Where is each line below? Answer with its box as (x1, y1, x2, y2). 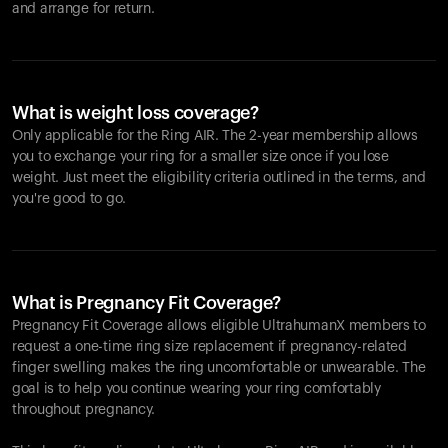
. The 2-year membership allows (215, 129, 418, 143)
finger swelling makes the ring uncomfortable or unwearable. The (12, 361, 426, 375)
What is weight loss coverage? (12, 104, 259, 122)
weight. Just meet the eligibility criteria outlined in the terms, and (12, 171, 426, 185)
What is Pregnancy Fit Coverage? (12, 294, 282, 312)
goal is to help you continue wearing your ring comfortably (12, 382, 381, 396)
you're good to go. (12, 192, 126, 206)
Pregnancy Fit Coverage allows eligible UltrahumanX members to (12, 319, 426, 333)
